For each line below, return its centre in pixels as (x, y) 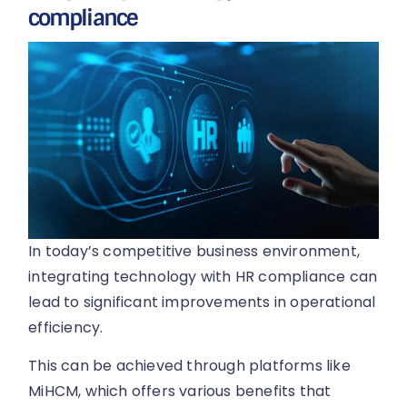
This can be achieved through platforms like (189, 366)
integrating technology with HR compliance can (203, 276)
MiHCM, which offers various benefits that (180, 392)
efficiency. (66, 327)
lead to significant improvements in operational (202, 302)
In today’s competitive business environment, (194, 251)
